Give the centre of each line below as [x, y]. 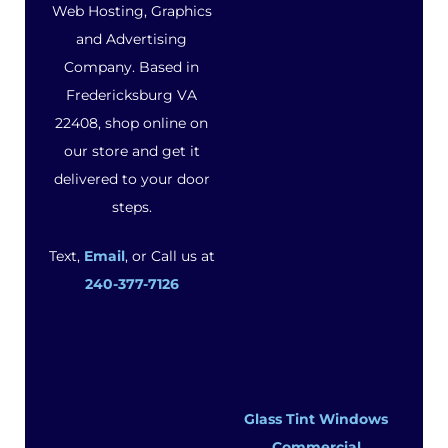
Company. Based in [132, 66]
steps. [131, 206]
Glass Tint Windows [316, 418]
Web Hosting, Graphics [131, 10]
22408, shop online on [132, 122]
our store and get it [131, 150]
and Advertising [132, 38]
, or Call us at [169, 255]
